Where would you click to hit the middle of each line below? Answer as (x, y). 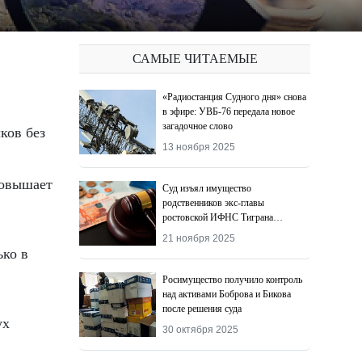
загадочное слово (198, 126)
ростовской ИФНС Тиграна (218, 217)
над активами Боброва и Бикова (227, 294)
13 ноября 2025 (199, 147)
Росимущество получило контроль (233, 280)
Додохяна (183, 232)
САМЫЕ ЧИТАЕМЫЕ (195, 59)
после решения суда (202, 309)
